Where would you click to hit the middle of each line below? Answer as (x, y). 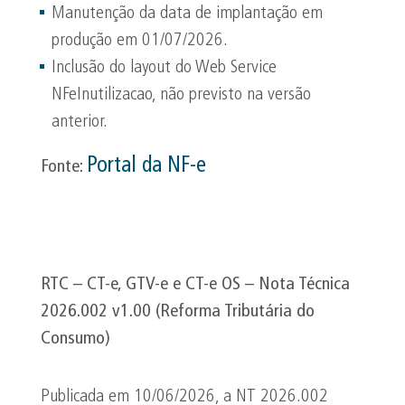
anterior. (80, 122)
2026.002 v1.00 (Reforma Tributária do (178, 312)
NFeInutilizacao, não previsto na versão (181, 95)
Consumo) (75, 339)
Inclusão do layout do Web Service (164, 68)
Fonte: (64, 167)
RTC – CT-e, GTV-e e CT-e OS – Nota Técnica (195, 285)
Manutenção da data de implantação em (187, 14)
